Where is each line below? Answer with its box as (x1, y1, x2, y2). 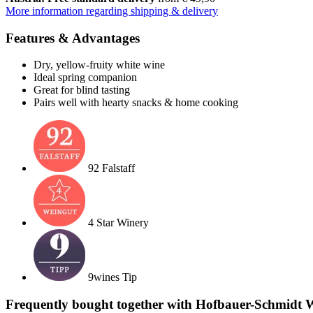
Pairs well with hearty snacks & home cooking (34, 96, 238, 109)
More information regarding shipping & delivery (6, 4, 218, 17)
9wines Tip (88, 271, 137, 284)
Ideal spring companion (34, 71, 137, 84)
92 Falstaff (88, 162, 135, 175)
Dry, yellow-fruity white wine (34, 59, 165, 71)
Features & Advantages (6, 30, 140, 45)
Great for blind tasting (34, 84, 130, 96)
